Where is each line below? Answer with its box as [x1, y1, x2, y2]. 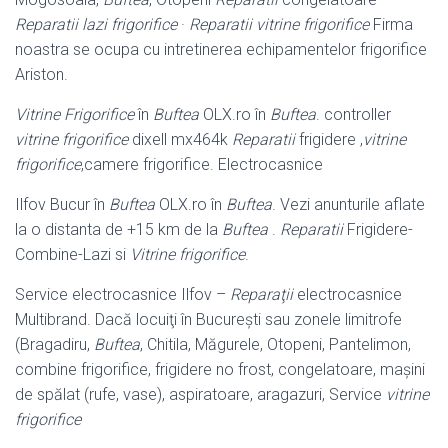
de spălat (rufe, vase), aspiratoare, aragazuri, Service [15, 384, 386, 404]
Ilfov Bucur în [15, 194, 109, 214]
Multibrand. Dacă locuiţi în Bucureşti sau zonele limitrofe [15, 309, 402, 329]
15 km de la [136, 219, 222, 239]
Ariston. [15, 64, 68, 84]
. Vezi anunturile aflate [272, 194, 425, 214]
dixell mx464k [128, 129, 232, 149]
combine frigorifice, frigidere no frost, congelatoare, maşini [15, 359, 425, 379]
